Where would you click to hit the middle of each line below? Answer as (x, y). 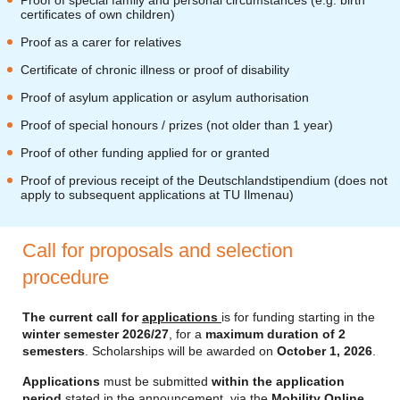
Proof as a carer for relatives (101, 42)
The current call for (82, 317)
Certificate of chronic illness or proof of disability (155, 70)
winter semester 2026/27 (96, 334)
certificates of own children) (98, 14)
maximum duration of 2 (275, 334)
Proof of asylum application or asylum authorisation (165, 97)
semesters (54, 351)
